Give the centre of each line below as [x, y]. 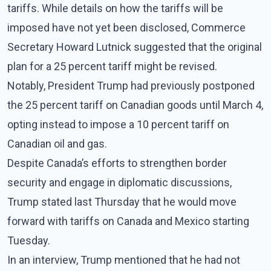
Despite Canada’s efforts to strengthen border [117, 163]
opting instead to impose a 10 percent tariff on [118, 124]
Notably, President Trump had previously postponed [131, 85]
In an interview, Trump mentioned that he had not [124, 260]
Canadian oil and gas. [57, 143]
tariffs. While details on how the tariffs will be [115, 8]
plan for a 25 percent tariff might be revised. [112, 66]
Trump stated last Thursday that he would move [122, 201]
